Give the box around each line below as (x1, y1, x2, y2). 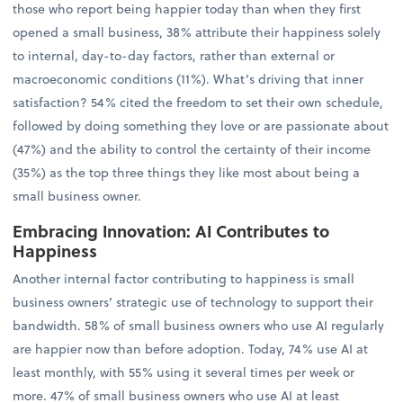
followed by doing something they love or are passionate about (13, 116, 390, 136)
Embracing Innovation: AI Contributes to (13, 218, 330, 243)
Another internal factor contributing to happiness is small (13, 268, 355, 288)
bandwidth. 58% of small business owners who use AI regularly (13, 315, 385, 335)
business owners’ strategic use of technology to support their (13, 291, 374, 311)
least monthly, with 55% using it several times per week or (13, 362, 355, 381)
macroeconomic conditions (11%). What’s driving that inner (13, 69, 364, 89)
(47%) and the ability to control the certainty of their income (13, 139, 372, 159)
